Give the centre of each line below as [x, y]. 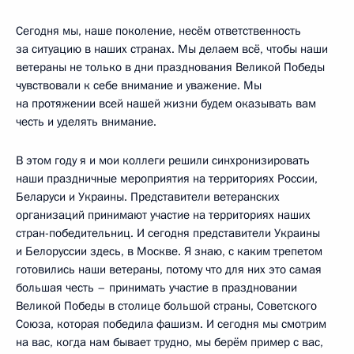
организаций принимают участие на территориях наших [163, 215]
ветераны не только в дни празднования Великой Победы [170, 67]
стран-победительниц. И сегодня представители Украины [168, 233]
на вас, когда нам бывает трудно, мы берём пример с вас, [169, 342]
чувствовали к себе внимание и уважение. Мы [139, 85]
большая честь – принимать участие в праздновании [156, 287]
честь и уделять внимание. [86, 121]
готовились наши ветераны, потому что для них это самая [169, 269]
